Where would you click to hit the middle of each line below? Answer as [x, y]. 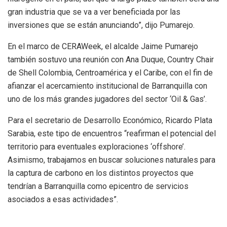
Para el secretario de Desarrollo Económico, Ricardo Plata [110, 121]
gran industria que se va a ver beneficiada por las [94, 12]
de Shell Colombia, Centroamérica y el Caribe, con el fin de [110, 73]
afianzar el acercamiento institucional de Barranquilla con [107, 86]
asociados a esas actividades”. [63, 200]
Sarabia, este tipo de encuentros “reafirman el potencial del [112, 134]
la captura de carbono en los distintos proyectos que [101, 173]
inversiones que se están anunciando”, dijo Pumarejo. [101, 25]
